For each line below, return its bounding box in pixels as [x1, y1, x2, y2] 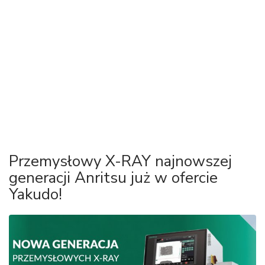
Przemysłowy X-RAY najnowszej [9, 151, 232, 172]
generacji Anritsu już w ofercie [9, 167, 218, 189]
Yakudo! [9, 184, 62, 205]
